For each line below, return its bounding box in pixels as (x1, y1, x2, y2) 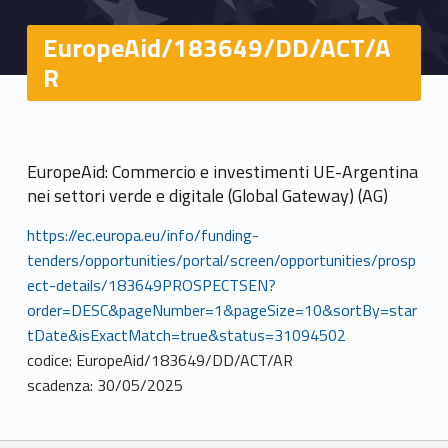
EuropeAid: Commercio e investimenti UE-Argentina (26, 157, 418, 185)
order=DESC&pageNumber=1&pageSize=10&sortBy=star (26, 297, 417, 322)
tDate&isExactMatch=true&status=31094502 (26, 322, 346, 347)
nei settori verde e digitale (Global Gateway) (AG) (26, 181, 388, 209)
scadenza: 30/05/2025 (26, 372, 183, 397)
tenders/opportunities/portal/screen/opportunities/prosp (26, 247, 416, 272)
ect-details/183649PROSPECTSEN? (26, 272, 276, 297)
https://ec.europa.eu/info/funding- (26, 222, 259, 247)
